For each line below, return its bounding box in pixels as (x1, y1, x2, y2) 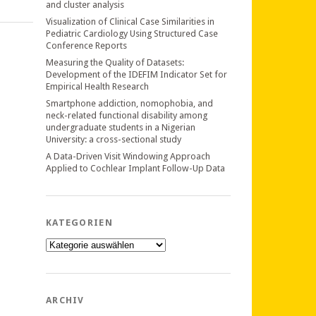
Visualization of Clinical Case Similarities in (46, 16, 214, 27)
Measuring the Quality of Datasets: (46, 57, 184, 68)
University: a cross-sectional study (46, 134, 181, 145)
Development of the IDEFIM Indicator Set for (46, 69, 227, 80)
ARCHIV (46, 295, 85, 305)
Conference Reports (46, 40, 127, 51)
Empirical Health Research (46, 81, 149, 92)
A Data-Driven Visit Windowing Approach (46, 151, 210, 162)
